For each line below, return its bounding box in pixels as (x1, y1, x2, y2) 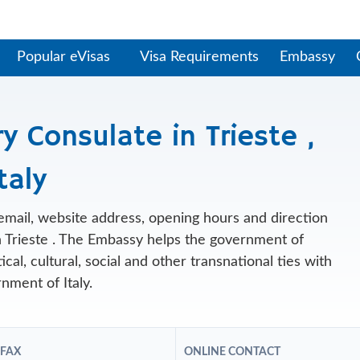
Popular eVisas (16, 50, 114, 64)
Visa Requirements (139, 50, 259, 64)
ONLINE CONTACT (184, 346, 281, 358)
